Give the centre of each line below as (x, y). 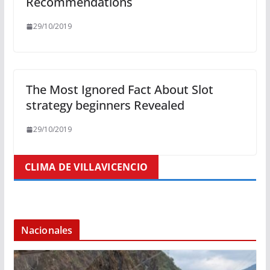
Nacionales (47, 231)
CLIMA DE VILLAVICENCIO (86, 167)
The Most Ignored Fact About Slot (119, 90)
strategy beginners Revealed (105, 105)
